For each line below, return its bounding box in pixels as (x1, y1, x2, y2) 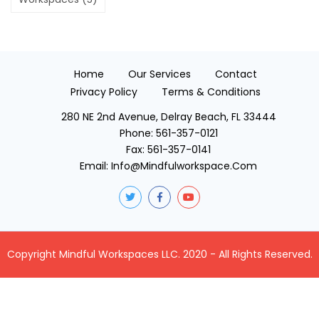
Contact (215, 67, 257, 81)
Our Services (128, 67, 191, 81)
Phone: (119, 126, 156, 140)
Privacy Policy (70, 85, 137, 99)
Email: (80, 159, 111, 173)
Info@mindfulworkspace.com (111, 159, 257, 173)
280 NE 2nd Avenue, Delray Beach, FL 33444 (61, 110, 276, 124)
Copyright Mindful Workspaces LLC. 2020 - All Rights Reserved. (6, 247, 313, 261)
